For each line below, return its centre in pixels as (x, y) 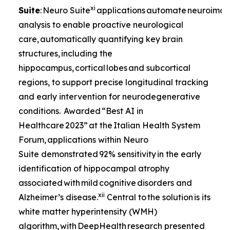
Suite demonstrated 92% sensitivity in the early (110, 154)
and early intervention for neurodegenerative (109, 96)
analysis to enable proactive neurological (101, 24)
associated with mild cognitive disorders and (105, 183)
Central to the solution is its (158, 197)
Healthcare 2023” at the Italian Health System (109, 125)
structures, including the (65, 53)
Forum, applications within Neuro (83, 139)
